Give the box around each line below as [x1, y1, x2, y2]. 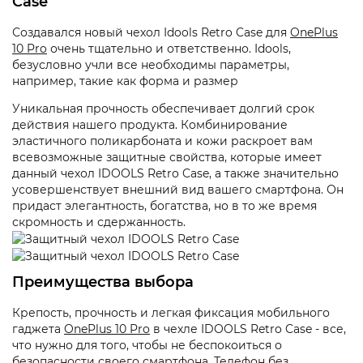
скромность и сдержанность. [12, 214, 186, 229]
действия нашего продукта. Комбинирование [12, 117, 288, 132]
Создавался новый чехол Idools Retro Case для [12, 24, 290, 40]
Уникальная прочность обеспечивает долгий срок [12, 100, 314, 116]
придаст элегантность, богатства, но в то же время [12, 198, 317, 213]
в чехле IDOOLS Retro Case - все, [150, 322, 346, 337]
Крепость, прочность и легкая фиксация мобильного [12, 305, 330, 321]
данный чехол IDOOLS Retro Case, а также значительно [12, 165, 339, 181]
